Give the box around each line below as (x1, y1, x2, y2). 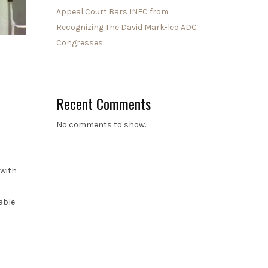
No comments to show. (56, 119, 146, 130)
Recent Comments (56, 92, 151, 114)
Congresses (56, 37, 103, 48)
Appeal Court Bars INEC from (56, 6, 169, 17)
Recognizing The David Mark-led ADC (56, 22, 197, 32)
